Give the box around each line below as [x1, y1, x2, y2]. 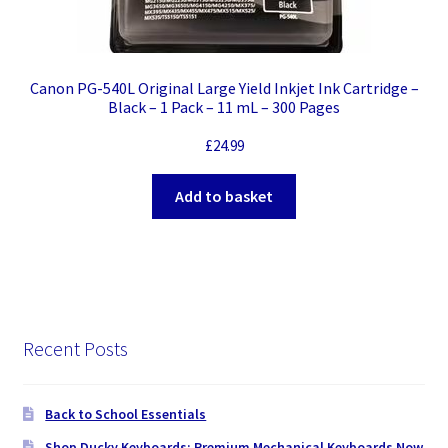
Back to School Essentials [45, 405, 207, 424]
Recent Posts [22, 335, 128, 361]
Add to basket [175, 186, 273, 207]
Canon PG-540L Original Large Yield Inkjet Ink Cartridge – [29, 78, 419, 99]
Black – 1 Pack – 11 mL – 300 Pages [108, 97, 340, 118]
